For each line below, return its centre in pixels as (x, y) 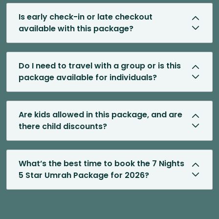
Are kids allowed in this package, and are (100, 115)
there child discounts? (63, 127)
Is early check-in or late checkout (86, 17)
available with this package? (76, 29)
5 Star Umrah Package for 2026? (84, 175)
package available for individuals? (88, 78)
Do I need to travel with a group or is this (100, 66)
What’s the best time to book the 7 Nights (101, 164)
